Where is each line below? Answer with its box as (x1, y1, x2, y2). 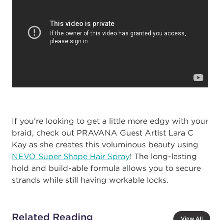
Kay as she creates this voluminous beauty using (12, 139, 198, 149)
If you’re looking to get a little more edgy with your (12, 116, 208, 126)
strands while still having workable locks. (12, 175, 168, 185)
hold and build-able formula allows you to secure (12, 163, 201, 173)
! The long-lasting (130, 151, 197, 161)
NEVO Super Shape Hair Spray (12, 151, 130, 161)
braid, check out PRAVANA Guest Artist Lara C (12, 128, 193, 137)
